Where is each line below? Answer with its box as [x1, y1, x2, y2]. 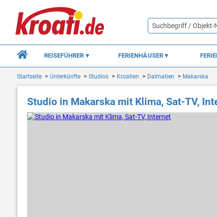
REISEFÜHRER [44, 51, 86, 59]
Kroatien [117, 73, 139, 80]
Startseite [17, 73, 42, 80]
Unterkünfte [50, 73, 80, 80]
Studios [89, 73, 108, 80]
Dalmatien [147, 73, 174, 80]
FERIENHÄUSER [118, 51, 165, 59]
